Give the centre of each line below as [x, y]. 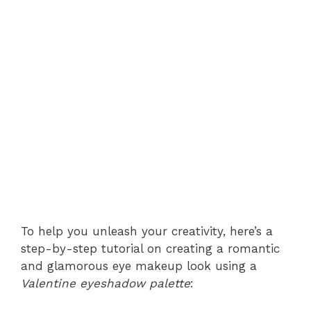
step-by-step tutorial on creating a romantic [150, 248]
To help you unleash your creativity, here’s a [147, 231]
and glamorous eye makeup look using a [139, 266]
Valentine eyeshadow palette [106, 283]
